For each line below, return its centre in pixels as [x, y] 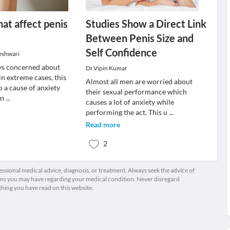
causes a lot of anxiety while [130, 102]
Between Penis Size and [139, 38]
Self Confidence [121, 52]
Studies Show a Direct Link [146, 24]
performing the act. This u [127, 112]
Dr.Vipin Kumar [106, 68]
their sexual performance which [136, 92]
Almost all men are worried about [139, 81]
